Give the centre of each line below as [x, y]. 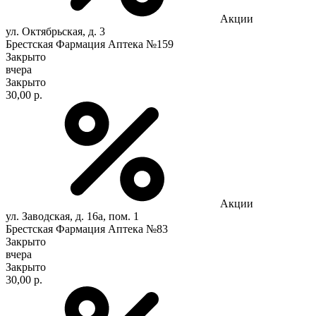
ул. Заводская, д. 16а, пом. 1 [72, 216]
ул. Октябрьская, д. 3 [55, 31]
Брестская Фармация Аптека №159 [90, 44]
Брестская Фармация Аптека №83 [87, 229]
